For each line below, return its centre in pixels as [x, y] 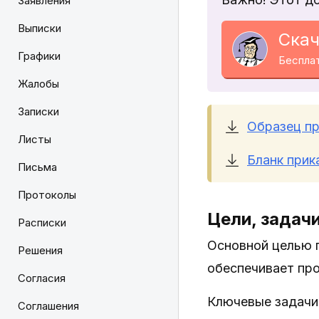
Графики [39, 56]
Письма [37, 167]
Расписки [42, 223]
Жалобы [38, 84]
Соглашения [48, 306]
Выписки [40, 28]
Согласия [42, 278]
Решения [40, 250]
